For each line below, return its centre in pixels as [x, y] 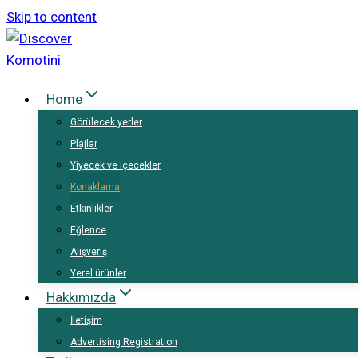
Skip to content [52, 17]
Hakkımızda [82, 297]
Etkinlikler [91, 209]
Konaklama [95, 187]
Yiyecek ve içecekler [115, 165]
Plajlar [84, 144]
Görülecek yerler [106, 122]
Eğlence [88, 230]
